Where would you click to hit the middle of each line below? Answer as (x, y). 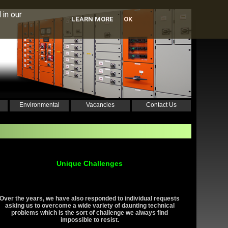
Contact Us (161, 105)
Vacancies (100, 105)
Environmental (39, 105)
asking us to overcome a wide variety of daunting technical (90, 206)
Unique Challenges (90, 164)
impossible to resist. (90, 220)
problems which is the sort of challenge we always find (90, 213)
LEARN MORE (92, 19)
